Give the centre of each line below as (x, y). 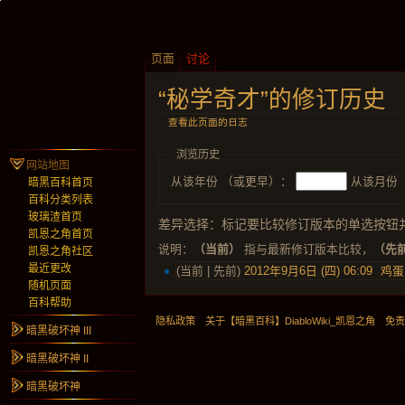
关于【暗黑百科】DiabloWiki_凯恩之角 (291, 321)
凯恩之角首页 (61, 234)
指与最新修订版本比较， (307, 250)
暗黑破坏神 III (59, 331)
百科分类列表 (61, 200)
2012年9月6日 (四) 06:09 (309, 271)
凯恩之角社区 (61, 251)
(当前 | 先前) (211, 271)
